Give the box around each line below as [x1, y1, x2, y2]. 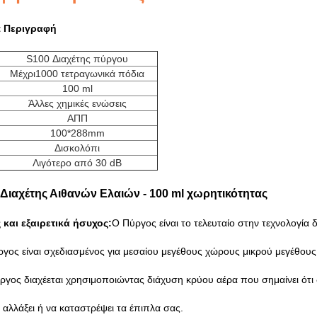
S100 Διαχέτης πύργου [26, 53, 128, 64]
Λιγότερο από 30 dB [33, 157, 122, 168]
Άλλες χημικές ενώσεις [28, 98, 127, 109]
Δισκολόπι [54, 142, 100, 154]
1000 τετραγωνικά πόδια [35, 68, 144, 79]
